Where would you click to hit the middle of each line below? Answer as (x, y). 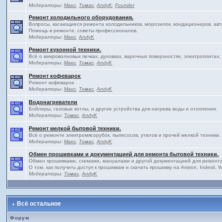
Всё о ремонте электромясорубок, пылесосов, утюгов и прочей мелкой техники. (125, 135)
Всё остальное (39, 204)
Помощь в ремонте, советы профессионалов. (83, 30)
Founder (125, 5)
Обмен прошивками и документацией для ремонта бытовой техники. (124, 154)
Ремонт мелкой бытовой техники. (75, 128)
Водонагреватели (53, 102)
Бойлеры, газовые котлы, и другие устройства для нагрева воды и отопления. (123, 109)
